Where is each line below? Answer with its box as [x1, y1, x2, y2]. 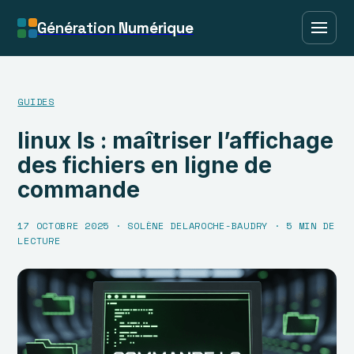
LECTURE [17, 234, 61, 248]
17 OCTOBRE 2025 [17, 219, 110, 233]
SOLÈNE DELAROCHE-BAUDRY [127, 219, 268, 233]
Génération [37, 17, 119, 38]
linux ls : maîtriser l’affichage [17, 127, 334, 155]
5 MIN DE [286, 219, 335, 233]
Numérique [119, 17, 194, 38]
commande [17, 176, 141, 204]
